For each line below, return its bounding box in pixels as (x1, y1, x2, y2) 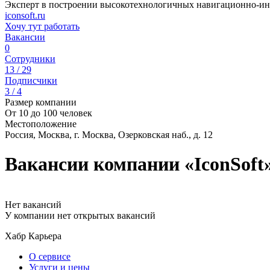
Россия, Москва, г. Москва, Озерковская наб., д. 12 (5, 130, 213, 140)
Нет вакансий (5, 199, 61, 210)
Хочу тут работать (5, 21, 80, 31)
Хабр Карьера (5, 230, 61, 241)
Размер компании (5, 97, 77, 107)
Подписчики (5, 75, 57, 86)
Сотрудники (5, 54, 55, 64)
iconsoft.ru (5, 10, 45, 20)
